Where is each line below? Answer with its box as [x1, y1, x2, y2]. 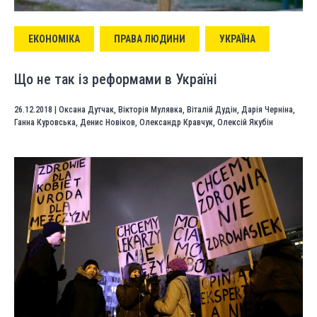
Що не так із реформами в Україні [14, 71, 217, 88]
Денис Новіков [80, 117, 135, 127]
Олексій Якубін [217, 117, 273, 127]
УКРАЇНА [219, 33, 255, 45]
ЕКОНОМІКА [28, 33, 80, 45]
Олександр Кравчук [139, 117, 213, 127]
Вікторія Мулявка [118, 105, 183, 115]
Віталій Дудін [187, 105, 237, 115]
